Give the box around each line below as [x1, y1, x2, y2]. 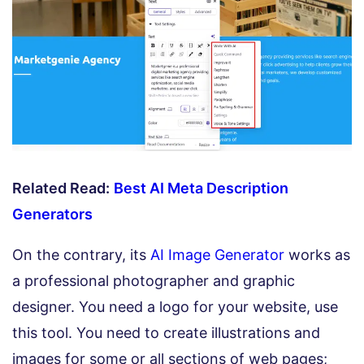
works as [284, 246, 350, 264]
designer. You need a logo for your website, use [12, 298, 338, 316]
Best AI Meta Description [114, 180, 288, 197]
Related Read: [12, 180, 110, 197]
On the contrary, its [12, 246, 150, 264]
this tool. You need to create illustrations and [12, 324, 320, 342]
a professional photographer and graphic [12, 272, 295, 290]
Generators [12, 206, 93, 223]
